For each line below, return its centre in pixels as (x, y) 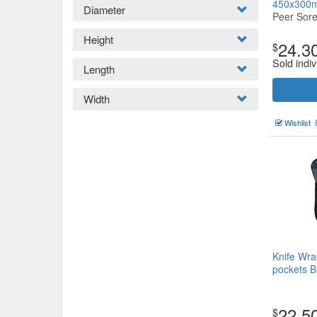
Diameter (104, 10)
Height (98, 39)
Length (99, 69)
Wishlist (296, 122)
